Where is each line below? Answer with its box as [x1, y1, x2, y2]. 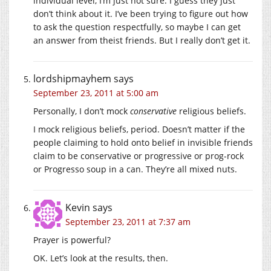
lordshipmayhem [33, 71, 111, 85]
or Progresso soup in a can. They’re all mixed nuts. [33, 163, 237, 175]
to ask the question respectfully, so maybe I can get [33, 21, 241, 33]
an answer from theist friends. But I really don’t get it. [33, 34, 250, 46]
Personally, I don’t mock [33, 105, 130, 117]
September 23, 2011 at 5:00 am [33, 87, 158, 99]
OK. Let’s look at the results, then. [33, 252, 168, 264]
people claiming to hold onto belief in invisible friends [33, 136, 253, 148]
